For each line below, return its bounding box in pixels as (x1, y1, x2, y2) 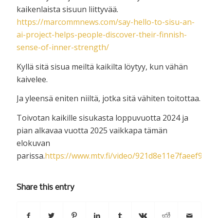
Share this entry (16, 182, 74, 192)
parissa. (16, 150, 45, 161)
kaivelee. (16, 73, 48, 85)
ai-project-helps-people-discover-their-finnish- (16, 29, 187, 40)
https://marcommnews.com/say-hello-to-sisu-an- (16, 17, 195, 28)
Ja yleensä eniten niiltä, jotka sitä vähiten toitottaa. (16, 93, 200, 104)
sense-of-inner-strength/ (16, 42, 109, 53)
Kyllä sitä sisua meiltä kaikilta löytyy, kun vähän (16, 61, 188, 72)
